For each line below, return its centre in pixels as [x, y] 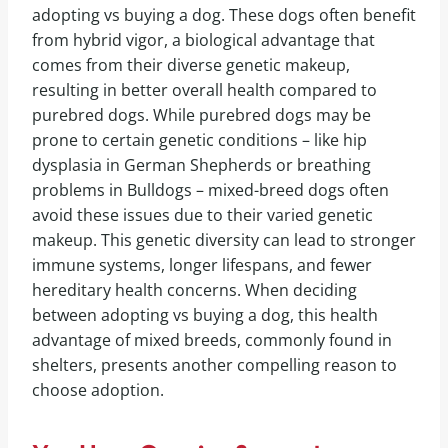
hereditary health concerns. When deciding [194, 289]
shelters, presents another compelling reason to [214, 364]
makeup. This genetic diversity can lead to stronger [224, 239]
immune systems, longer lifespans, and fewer [202, 264]
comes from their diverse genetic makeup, [191, 64]
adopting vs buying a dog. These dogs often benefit [224, 14]
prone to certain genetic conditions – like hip [199, 139]
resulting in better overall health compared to [204, 89]
